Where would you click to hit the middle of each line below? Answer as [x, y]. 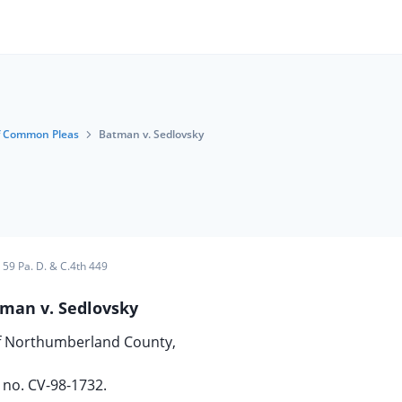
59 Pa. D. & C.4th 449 [55, 266]
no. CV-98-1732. [55, 385]
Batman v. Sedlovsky [151, 134]
